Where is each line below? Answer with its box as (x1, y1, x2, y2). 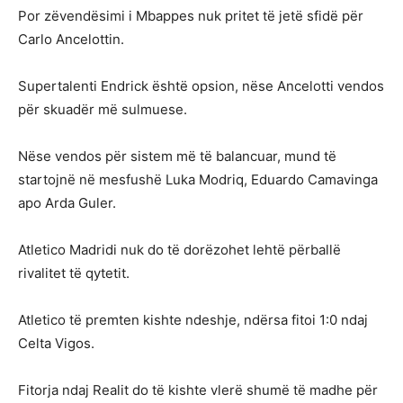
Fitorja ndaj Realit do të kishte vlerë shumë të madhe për (18, 381, 378, 399)
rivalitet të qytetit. (18, 264, 130, 282)
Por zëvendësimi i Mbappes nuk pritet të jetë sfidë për (18, 7, 363, 25)
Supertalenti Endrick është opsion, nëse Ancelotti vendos (18, 77, 384, 95)
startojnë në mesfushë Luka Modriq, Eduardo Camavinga (18, 171, 378, 189)
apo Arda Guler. (18, 194, 116, 212)
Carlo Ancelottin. (18, 31, 124, 49)
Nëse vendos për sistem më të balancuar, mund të (18, 148, 336, 166)
